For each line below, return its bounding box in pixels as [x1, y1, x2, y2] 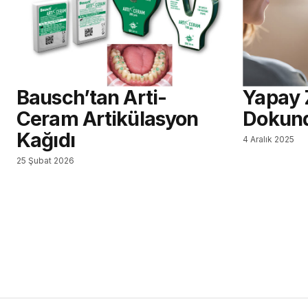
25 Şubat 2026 [16, 155, 74, 166]
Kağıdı [16, 127, 75, 152]
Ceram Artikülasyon [16, 106, 199, 131]
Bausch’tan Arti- [16, 85, 167, 109]
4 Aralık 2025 [243, 133, 295, 144]
